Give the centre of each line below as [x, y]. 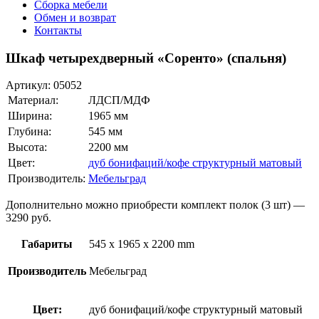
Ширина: [30, 116]
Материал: [33, 100]
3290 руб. [28, 218]
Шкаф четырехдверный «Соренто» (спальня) [146, 58]
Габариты [47, 244]
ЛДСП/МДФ [119, 100]
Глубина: [30, 132]
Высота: [27, 147]
